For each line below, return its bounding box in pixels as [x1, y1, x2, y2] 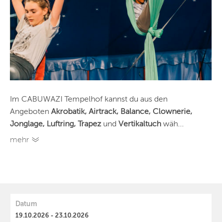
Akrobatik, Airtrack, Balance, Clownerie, [51, 107, 192, 116]
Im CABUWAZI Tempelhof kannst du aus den [10, 95, 167, 104]
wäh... [161, 119, 184, 129]
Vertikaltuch [118, 119, 161, 129]
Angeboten [10, 107, 51, 116]
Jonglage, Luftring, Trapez [10, 119, 103, 129]
